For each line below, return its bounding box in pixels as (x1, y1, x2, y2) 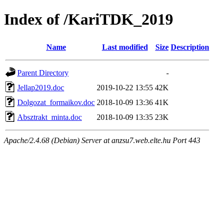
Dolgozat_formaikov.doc (17, 98, 95, 107)
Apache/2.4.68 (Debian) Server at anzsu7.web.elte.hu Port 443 (4, 136, 200, 145)
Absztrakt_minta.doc (17, 112, 82, 121)
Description (171, 42, 209, 51)
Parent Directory (17, 68, 69, 77)
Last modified (102, 42, 148, 51)
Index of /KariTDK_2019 (4, 10, 173, 29)
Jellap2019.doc (17, 83, 64, 92)
